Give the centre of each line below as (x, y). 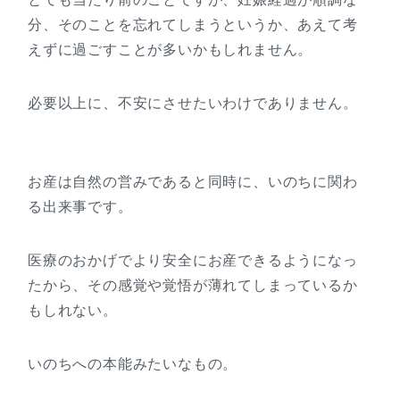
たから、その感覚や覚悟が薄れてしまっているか (193, 286)
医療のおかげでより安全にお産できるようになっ (193, 261)
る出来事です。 (80, 207)
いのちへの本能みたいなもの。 (133, 364)
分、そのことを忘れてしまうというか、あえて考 (193, 25)
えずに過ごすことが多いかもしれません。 (171, 50)
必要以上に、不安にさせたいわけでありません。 (193, 104)
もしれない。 (73, 311)
